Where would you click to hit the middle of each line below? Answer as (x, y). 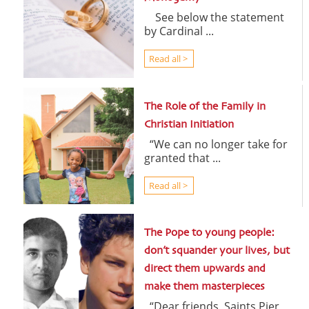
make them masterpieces (205, 287)
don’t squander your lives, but (217, 251)
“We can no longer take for (216, 144)
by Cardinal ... (179, 31)
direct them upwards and (205, 269)
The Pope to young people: (210, 233)
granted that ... (182, 158)
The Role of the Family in (205, 107)
